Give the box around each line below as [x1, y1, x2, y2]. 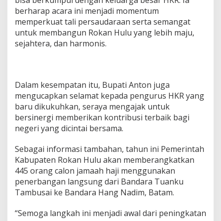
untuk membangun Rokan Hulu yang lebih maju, [15, 27, 194, 38]
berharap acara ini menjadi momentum [15, 5, 159, 17]
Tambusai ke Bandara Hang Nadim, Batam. [15, 187, 174, 198]
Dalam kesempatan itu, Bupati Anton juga [15, 79, 170, 91]
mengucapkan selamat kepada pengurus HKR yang [15, 90, 204, 102]
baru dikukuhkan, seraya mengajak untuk [15, 101, 170, 112]
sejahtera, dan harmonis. [15, 38, 107, 49]
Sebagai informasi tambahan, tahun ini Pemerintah [15, 144, 204, 155]
